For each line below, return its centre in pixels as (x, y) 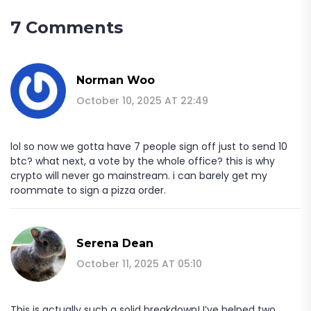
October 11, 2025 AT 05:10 (139, 263)
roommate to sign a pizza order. (88, 190)
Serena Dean (115, 243)
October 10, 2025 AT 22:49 (142, 100)
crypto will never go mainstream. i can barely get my (139, 175)
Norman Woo (116, 80)
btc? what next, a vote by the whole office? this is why (143, 161)
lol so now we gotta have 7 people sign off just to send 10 (149, 146)
